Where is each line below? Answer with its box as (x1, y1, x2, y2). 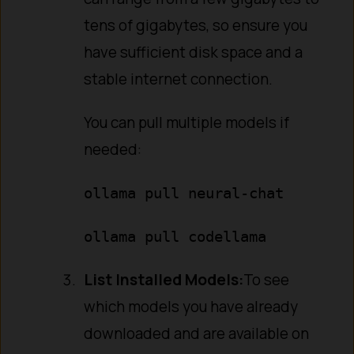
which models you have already (84, 296, 299, 317)
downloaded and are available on (84, 322, 310, 344)
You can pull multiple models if (84, 112, 290, 134)
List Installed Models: (84, 269, 244, 290)
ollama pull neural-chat (84, 184, 284, 202)
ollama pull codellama (84, 228, 267, 246)
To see (243, 269, 290, 290)
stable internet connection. (84, 69, 273, 90)
